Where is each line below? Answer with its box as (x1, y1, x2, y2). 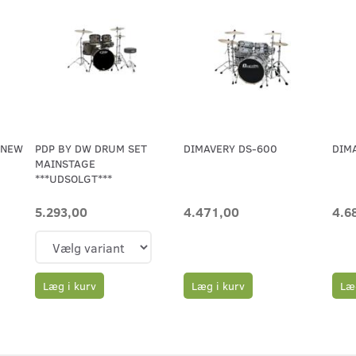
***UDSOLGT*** (35, 171, 113, 187)
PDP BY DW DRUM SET (35, 141, 148, 157)
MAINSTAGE (35, 156, 96, 172)
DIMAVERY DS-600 (183, 141, 277, 157)
